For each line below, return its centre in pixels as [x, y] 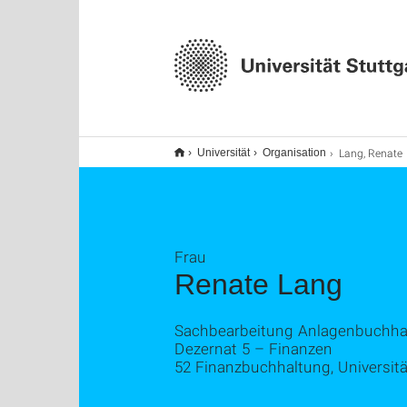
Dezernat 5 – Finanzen [253, 348]
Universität [223, 153]
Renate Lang [258, 284]
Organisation [294, 153]
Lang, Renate [371, 153]
